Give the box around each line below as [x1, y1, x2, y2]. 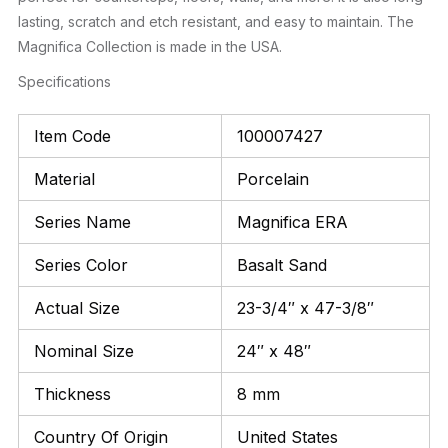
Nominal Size [34, 340, 134, 361]
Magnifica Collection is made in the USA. [18, 37, 282, 55]
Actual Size [34, 297, 120, 318]
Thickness [34, 383, 111, 404]
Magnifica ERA [237, 211, 348, 232]
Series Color [34, 254, 128, 275]
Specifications [18, 72, 111, 90]
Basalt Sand [237, 254, 327, 275]
